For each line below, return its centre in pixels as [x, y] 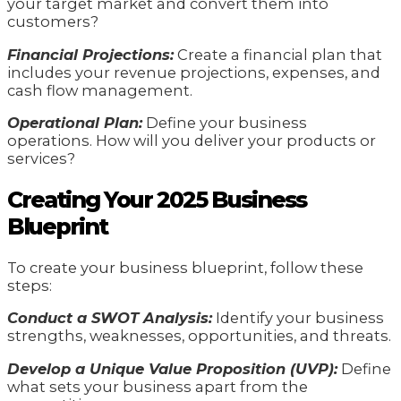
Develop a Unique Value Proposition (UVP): [172, 368]
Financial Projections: [90, 54]
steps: [30, 285]
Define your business [225, 123]
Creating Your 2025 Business [157, 199]
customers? [53, 22]
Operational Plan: [75, 123]
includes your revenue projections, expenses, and [194, 72]
